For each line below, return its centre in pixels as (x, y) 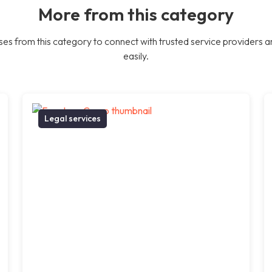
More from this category (136, 14)
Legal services (73, 118)
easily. (136, 56)
